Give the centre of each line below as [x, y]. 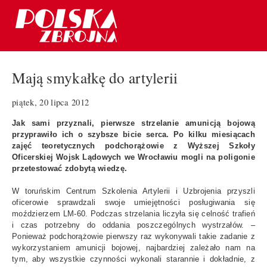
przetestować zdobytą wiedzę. [70, 168]
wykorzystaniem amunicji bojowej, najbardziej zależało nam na [133, 247]
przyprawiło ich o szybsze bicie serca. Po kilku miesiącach [133, 134]
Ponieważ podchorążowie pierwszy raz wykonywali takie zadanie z [133, 236]
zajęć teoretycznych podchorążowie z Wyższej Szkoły [133, 145]
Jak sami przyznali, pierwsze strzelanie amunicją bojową [133, 123]
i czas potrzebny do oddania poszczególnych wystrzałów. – [133, 225]
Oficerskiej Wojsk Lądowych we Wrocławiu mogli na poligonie [133, 157]
